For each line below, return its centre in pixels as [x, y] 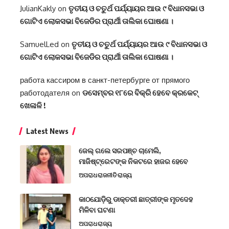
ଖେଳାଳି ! [33, 106]
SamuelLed [39, 44]
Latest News [47, 131]
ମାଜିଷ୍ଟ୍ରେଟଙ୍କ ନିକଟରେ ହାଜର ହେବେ [133, 162]
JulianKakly [38, 9]
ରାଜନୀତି [107, 175]
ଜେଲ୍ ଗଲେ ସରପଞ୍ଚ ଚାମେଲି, [120, 151]
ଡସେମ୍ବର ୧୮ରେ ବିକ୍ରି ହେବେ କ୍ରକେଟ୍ [140, 93]
